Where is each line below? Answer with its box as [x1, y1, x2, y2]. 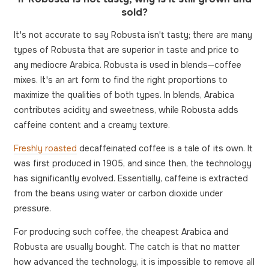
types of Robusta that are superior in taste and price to [14, 44, 239, 55]
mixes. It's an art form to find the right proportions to [14, 74, 228, 85]
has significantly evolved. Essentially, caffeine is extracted [14, 172, 248, 184]
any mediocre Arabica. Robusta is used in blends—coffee [14, 59, 241, 70]
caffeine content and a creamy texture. [14, 119, 170, 130]
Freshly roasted [14, 142, 77, 154]
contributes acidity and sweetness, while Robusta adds [14, 104, 238, 115]
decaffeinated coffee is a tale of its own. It [77, 142, 253, 154]
